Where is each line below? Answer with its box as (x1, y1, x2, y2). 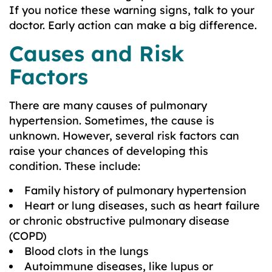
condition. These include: (9, 158, 140, 173)
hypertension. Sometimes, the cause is (9, 113, 214, 127)
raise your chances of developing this (9, 143, 208, 158)
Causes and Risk (9, 39, 184, 67)
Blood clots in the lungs (24, 243, 149, 258)
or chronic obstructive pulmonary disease (9, 213, 229, 228)
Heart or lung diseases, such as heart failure (24, 198, 260, 212)
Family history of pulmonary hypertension (24, 183, 246, 197)
